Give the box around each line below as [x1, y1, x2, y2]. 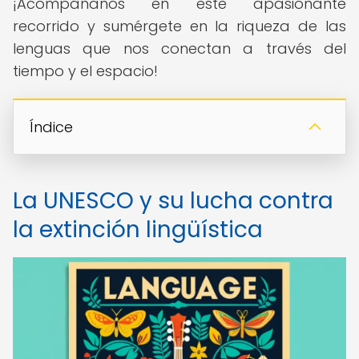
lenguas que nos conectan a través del [13, 38, 346, 58]
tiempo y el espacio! [13, 61, 158, 81]
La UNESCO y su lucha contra [13, 185, 333, 216]
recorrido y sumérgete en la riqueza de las [13, 16, 346, 36]
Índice [30, 117, 73, 137]
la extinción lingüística [13, 214, 263, 245]
